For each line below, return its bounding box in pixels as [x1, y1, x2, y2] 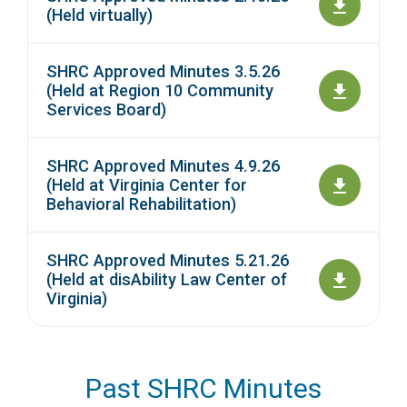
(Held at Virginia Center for [46, 175, 247, 195]
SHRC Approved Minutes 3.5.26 [46, 62, 280, 82]
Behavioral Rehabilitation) [46, 194, 236, 214]
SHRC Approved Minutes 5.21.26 [46, 251, 289, 271]
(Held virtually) [46, 5, 153, 25]
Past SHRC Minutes [85, 372, 322, 405]
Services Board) [46, 100, 166, 120]
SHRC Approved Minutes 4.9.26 [46, 156, 280, 176]
